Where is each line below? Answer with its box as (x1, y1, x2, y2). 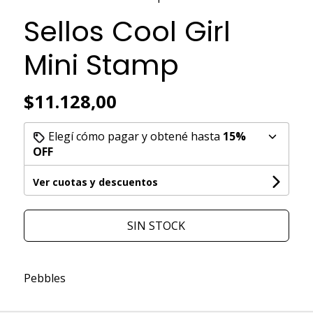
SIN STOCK (127, 217, 186, 233)
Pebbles (23, 270, 66, 286)
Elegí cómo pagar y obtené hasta (45, 128, 223, 144)
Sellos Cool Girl (23, 11, 231, 51)
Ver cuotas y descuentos (32, 175, 158, 189)
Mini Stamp (23, 45, 179, 85)
